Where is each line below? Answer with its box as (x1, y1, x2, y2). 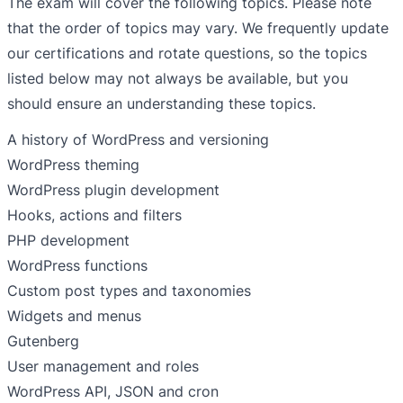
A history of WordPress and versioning (7, 130, 269, 149)
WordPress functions (7, 256, 148, 275)
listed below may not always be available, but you (7, 69, 348, 88)
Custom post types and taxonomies (7, 282, 251, 300)
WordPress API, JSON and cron (7, 382, 219, 401)
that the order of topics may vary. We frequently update (7, 19, 389, 38)
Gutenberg (7, 332, 79, 351)
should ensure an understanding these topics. (7, 94, 316, 113)
